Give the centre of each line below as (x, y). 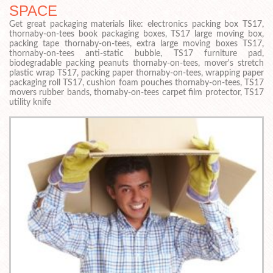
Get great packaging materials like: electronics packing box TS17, (136, 25)
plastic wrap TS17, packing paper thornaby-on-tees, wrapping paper (136, 73)
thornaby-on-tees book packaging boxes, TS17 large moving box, (136, 34)
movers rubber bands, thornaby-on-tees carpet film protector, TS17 (136, 93)
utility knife (30, 103)
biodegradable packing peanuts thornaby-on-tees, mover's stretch (136, 64)
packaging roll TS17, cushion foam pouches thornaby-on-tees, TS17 (136, 83)
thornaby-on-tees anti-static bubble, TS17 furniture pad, (136, 54)
